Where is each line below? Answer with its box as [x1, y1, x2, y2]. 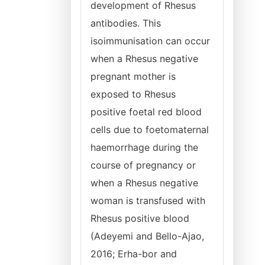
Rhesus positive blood [91, 212, 189, 224]
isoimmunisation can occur [91, 35, 210, 47]
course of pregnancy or [91, 159, 196, 171]
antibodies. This [91, 17, 161, 29]
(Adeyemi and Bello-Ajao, [91, 230, 204, 242]
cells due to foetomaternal [91, 124, 209, 135]
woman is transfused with [91, 195, 205, 206]
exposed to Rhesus [91, 88, 176, 100]
